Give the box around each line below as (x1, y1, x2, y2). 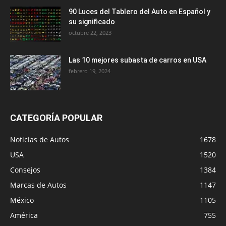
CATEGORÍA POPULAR (10, 112, 102, 123)
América (10, 210, 38, 220)
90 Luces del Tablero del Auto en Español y (69, 7, 210, 16)
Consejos (10, 164, 40, 175)
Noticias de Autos (10, 134, 69, 144)
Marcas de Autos (10, 180, 67, 190)
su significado (69, 17, 115, 26)
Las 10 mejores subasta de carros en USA (69, 55, 206, 64)
